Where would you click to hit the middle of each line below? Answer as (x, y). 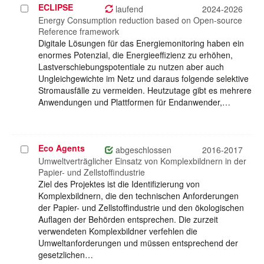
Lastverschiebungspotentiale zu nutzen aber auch (131, 67)
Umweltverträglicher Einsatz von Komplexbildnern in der (142, 161)
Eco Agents (62, 148)
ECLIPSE (56, 7)
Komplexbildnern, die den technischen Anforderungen (138, 196)
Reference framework (79, 32)
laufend (128, 9)
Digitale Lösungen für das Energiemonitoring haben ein (141, 43)
